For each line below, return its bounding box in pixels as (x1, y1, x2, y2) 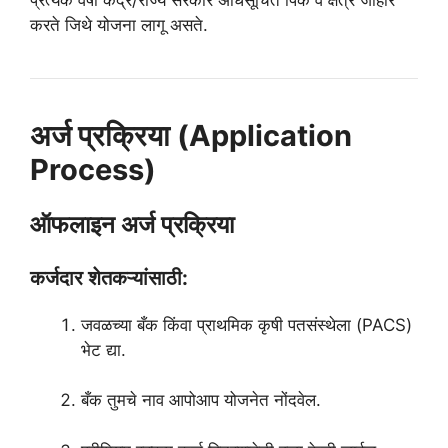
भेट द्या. (81, 339, 126, 360)
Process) (30, 151, 156, 187)
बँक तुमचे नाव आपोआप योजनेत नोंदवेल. (81, 390, 321, 411)
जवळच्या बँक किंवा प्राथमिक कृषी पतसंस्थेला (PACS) (81, 314, 412, 335)
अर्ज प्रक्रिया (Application (30, 117, 352, 153)
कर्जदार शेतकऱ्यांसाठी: (30, 265, 188, 290)
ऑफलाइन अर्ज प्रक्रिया (30, 209, 234, 239)
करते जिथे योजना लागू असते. (30, 14, 208, 35)
